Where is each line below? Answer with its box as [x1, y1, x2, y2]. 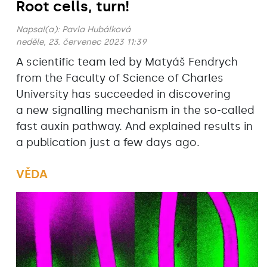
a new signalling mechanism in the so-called [16, 103, 254, 117]
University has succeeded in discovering [16, 87, 231, 101]
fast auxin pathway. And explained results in [16, 119, 253, 133]
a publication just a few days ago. [16, 135, 200, 149]
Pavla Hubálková [62, 24, 131, 35]
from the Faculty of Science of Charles [16, 71, 223, 85]
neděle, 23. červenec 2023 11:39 [16, 36, 147, 47]
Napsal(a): [16, 24, 62, 35]
